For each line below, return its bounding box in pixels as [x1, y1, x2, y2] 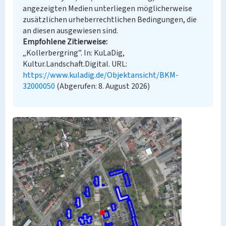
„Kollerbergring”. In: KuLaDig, [23, 47, 125, 59]
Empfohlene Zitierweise [23, 36, 106, 47]
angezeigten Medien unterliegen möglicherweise [23, 3, 192, 14]
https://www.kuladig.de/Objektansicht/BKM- [23, 70, 179, 81]
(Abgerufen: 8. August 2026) [55, 81, 150, 92]
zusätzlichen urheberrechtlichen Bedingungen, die [23, 14, 197, 25]
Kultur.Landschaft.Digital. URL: [23, 59, 127, 70]
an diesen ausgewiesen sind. [23, 25, 118, 36]
